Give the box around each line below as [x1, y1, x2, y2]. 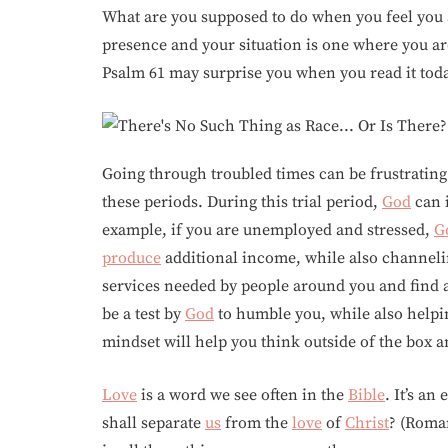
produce [102, 248, 161, 268]
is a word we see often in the [137, 385, 348, 405]
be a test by [102, 304, 185, 324]
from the [221, 413, 292, 433]
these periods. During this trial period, [102, 192, 382, 212]
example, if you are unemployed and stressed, [102, 220, 434, 240]
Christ [345, 413, 389, 433]
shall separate [102, 413, 205, 433]
